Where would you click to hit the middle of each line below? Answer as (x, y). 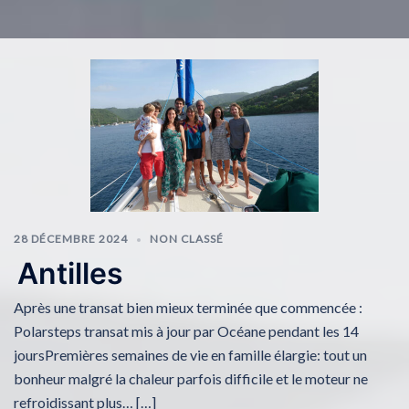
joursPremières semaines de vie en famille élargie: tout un (190, 355)
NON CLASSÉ (187, 238)
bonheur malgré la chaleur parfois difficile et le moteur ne (191, 379)
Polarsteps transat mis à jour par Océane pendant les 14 (186, 331)
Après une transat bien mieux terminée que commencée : (188, 308)
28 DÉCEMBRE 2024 (71, 238)
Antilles (71, 274)
